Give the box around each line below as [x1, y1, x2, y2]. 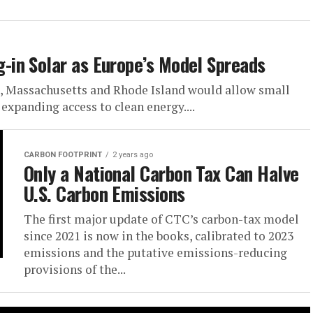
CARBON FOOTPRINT [24, 150, 102, 159]
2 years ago [112, 150, 153, 159]
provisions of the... [24, 261, 126, 277]
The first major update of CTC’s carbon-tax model [24, 211, 299, 227]
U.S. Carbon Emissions [24, 180, 185, 208]
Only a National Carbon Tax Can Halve [24, 159, 299, 187]
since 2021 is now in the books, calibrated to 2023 [24, 228, 293, 244]
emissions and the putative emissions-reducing [24, 245, 287, 261]
